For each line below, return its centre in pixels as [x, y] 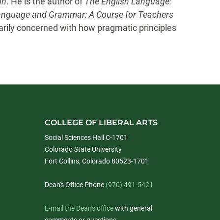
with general [133, 208]
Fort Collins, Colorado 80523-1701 [97, 161]
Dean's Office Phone [75, 185]
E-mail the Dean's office [79, 208]
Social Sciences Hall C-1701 [86, 137]
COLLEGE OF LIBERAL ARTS [101, 123]
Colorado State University [83, 149]
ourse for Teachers [137, 14]
